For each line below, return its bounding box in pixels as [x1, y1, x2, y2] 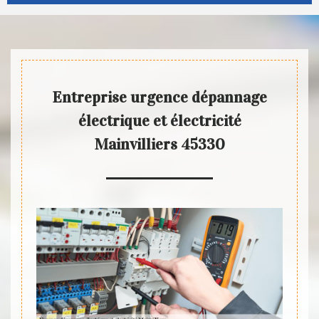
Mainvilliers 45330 [94, 135, 225, 155]
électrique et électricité [78, 111, 241, 131]
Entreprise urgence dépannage [52, 88, 267, 108]
